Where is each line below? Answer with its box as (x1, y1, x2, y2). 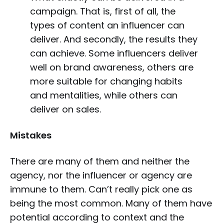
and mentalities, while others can (29, 89, 177, 101)
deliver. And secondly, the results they (29, 33, 197, 45)
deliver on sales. (29, 103, 101, 115)
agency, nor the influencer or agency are (10, 169, 192, 181)
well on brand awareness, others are (29, 61, 193, 73)
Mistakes (10, 129, 51, 141)
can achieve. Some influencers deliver (29, 47, 198, 59)
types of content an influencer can (29, 19, 184, 31)
